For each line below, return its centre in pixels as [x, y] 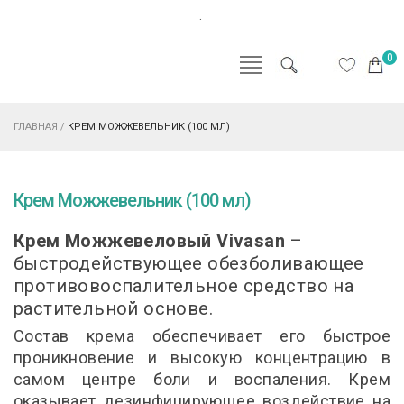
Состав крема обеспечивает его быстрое [202, 336]
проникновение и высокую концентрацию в [202, 358]
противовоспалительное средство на [184, 286]
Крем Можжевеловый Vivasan [149, 241]
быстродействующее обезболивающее [189, 263]
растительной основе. [116, 308]
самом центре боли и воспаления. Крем [202, 379]
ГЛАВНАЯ [36, 127]
